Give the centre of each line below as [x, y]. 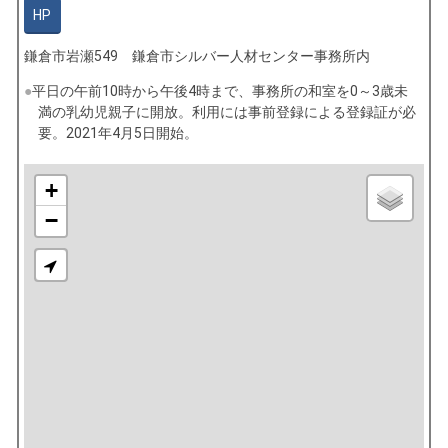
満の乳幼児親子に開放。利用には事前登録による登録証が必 [226, 112]
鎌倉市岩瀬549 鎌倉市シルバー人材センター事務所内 [196, 56]
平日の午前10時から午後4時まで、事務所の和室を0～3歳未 [219, 91]
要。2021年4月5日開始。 [117, 133]
